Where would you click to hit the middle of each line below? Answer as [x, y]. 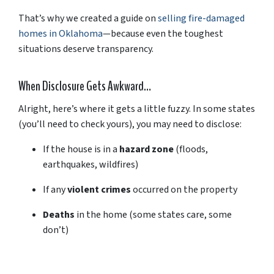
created [97, 18]
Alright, [35, 109]
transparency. [125, 49]
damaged [225, 18]
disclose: [224, 124]
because [128, 33]
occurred [152, 189]
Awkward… [129, 86]
